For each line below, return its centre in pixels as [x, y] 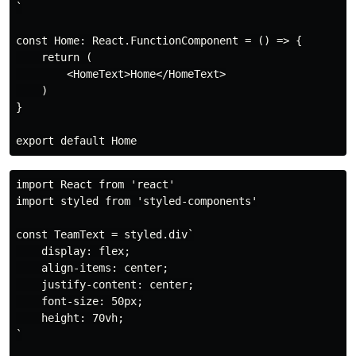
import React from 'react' [95, 184]
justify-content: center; [105, 284]
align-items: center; [92, 267]
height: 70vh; [70, 317]
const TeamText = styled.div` [105, 234]
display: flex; [73, 251]
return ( [54, 57]
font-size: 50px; [79, 301]
